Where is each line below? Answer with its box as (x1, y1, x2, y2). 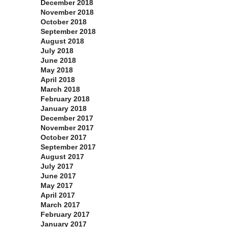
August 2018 (41, 37, 84, 46)
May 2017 (41, 181, 73, 190)
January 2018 (41, 104, 87, 113)
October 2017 (41, 133, 87, 142)
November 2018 (41, 8, 94, 17)
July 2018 (41, 47, 73, 55)
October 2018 (41, 18, 87, 26)
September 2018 (41, 27, 96, 36)
